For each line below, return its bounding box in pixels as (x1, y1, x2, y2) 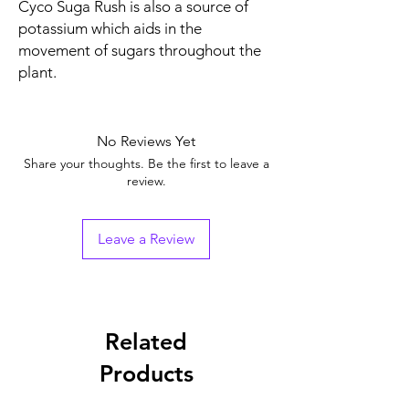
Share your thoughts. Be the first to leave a (23, 154, 269, 172)
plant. (18, 62, 60, 81)
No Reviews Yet (97, 131, 195, 150)
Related (105, 327, 187, 355)
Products (99, 359, 194, 387)
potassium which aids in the (18, 18, 202, 37)
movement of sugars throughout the (18, 40, 261, 59)
